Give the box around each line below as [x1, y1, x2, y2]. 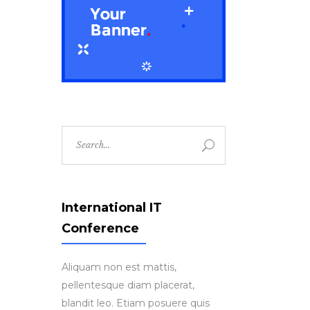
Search [60, 127, 94, 140]
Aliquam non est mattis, [61, 260, 176, 273]
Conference [61, 220, 139, 236]
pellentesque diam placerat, [61, 278, 194, 291]
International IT [61, 199, 162, 215]
